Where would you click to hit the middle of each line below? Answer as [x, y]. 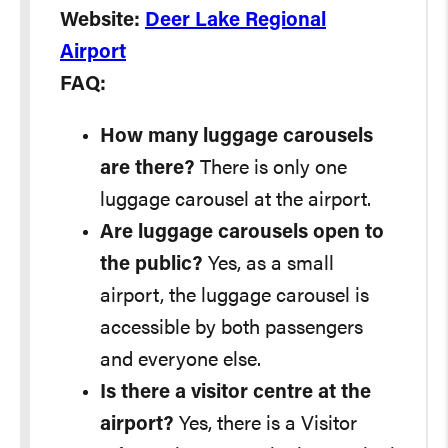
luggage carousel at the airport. [235, 201]
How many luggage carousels [236, 137]
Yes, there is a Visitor [265, 425]
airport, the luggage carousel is [234, 297]
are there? [147, 169]
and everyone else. [180, 361]
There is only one [271, 169]
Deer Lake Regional [235, 21]
